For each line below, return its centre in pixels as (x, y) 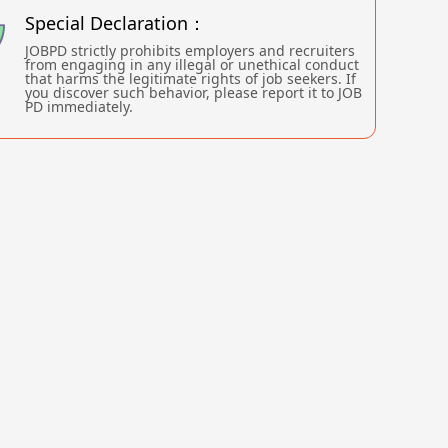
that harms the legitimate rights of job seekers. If (190, 78)
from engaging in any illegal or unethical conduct (192, 64)
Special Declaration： (115, 23)
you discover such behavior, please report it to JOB (193, 92)
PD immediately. (79, 106)
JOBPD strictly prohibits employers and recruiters (190, 50)
